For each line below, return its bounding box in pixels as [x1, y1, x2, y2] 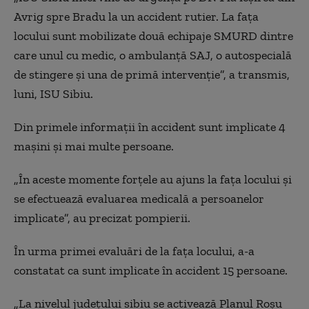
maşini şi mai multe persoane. [14, 138, 174, 154]
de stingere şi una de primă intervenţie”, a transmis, [14, 66, 290, 82]
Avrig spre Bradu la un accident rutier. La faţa [14, 8, 259, 24]
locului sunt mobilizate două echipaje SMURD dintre [14, 28, 293, 43]
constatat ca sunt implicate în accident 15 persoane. [14, 262, 288, 278]
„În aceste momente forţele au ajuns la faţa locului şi [14, 171, 292, 187]
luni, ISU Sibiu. [14, 86, 93, 101]
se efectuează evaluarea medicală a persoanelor [14, 190, 264, 206]
